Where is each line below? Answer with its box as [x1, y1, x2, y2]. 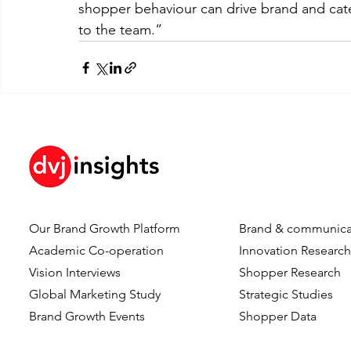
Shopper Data [239, 309, 317, 324]
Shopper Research [239, 265, 342, 280]
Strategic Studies [239, 287, 334, 302]
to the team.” [78, 21, 162, 38]
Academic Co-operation [29, 243, 165, 258]
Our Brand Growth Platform [29, 221, 181, 236]
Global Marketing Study [29, 287, 161, 302]
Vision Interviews [29, 265, 121, 280]
